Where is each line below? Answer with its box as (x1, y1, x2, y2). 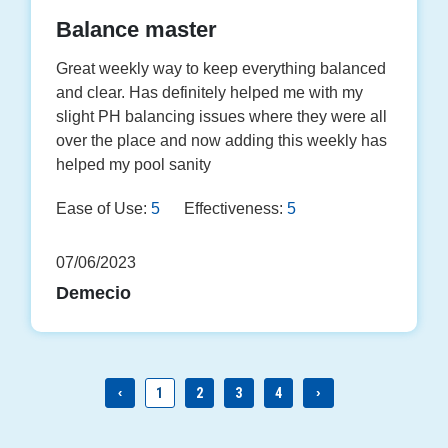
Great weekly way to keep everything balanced (56, 60, 387, 78)
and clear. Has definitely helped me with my (56, 84, 364, 102)
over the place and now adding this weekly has (56, 132, 388, 150)
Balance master (56, 17, 218, 43)
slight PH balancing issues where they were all (56, 108, 388, 126)
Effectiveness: (184, 200, 284, 218)
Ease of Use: (56, 200, 148, 218)
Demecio (56, 283, 132, 304)
